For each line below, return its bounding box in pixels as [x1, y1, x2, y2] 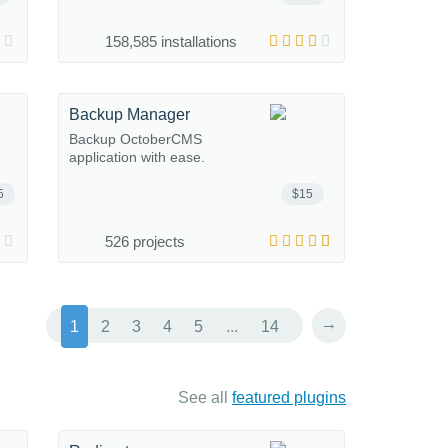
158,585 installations [105, 33, 237, 50]
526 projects [105, 233, 185, 250]
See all [178, 389, 232, 406]
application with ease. [69, 149, 205, 165]
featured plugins [232, 389, 346, 406]
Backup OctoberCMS [69, 131, 202, 147]
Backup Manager [69, 106, 190, 123]
